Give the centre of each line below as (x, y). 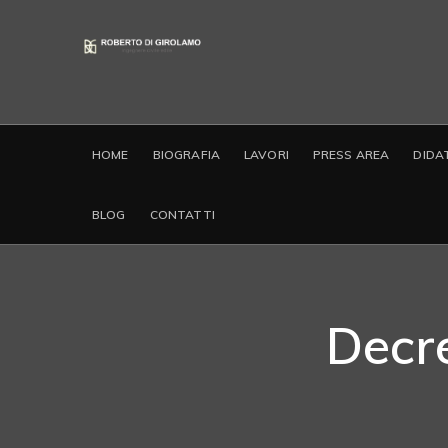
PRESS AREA (351, 154)
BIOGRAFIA (186, 154)
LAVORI (266, 154)
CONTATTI (182, 214)
